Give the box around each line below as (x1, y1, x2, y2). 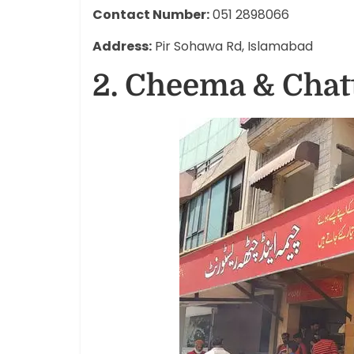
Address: (92, 36, 152, 55)
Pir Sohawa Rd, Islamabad (152, 36, 313, 55)
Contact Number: (92, 5, 209, 24)
